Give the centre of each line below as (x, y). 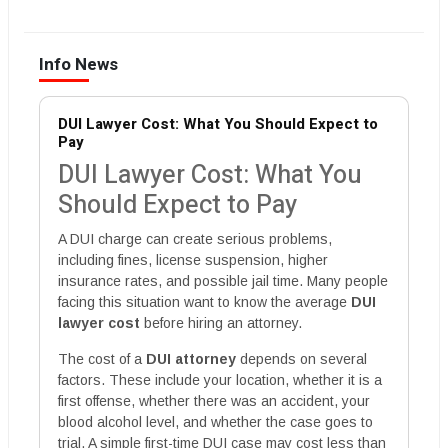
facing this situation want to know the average (204, 302)
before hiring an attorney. (221, 323)
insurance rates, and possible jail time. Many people (223, 281)
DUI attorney (191, 359)
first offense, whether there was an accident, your (214, 401)
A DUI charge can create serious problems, (195, 239)
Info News (78, 65)
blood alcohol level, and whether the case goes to (215, 422)
